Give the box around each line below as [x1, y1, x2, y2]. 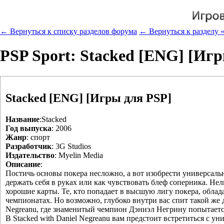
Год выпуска [5, 123, 51, 132]
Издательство [5, 150, 54, 159]
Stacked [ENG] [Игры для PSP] [5, 91, 171, 104]
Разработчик [5, 141, 51, 150]
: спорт [26, 132, 50, 141]
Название [5, 114, 39, 123]
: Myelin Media [54, 150, 103, 159]
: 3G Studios [51, 141, 91, 150]
